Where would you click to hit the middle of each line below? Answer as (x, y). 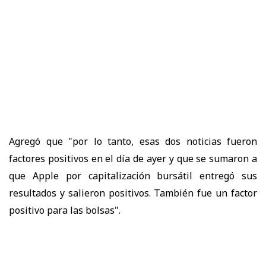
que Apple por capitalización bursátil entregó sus (133, 175)
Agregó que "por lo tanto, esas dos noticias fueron (133, 141)
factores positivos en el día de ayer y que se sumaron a (133, 158)
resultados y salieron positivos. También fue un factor (133, 193)
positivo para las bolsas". (65, 210)
